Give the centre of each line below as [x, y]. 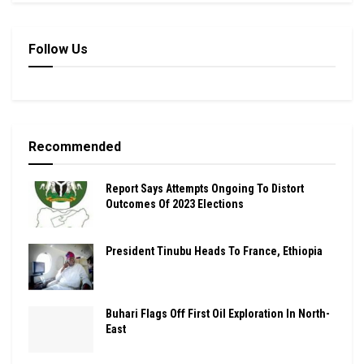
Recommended [75, 146]
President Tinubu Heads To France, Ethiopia [214, 251]
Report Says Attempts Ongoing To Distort [205, 188]
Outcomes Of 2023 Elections [175, 204]
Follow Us [58, 49]
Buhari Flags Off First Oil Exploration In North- [218, 313]
